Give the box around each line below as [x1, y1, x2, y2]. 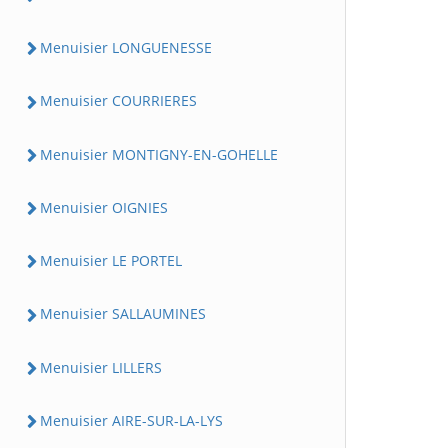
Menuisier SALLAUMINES [40, 304, 206, 324]
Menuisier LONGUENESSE [40, 38, 212, 57]
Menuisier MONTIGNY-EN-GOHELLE [40, 144, 278, 164]
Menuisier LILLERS [40, 357, 162, 377]
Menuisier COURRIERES [40, 91, 197, 111]
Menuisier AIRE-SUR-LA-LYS [40, 410, 223, 430]
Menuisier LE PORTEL [40, 251, 182, 270]
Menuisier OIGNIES [40, 197, 168, 217]
